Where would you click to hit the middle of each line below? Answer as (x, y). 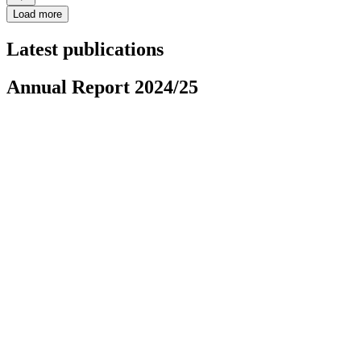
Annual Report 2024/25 (102, 87)
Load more (37, 14)
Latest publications (85, 49)
